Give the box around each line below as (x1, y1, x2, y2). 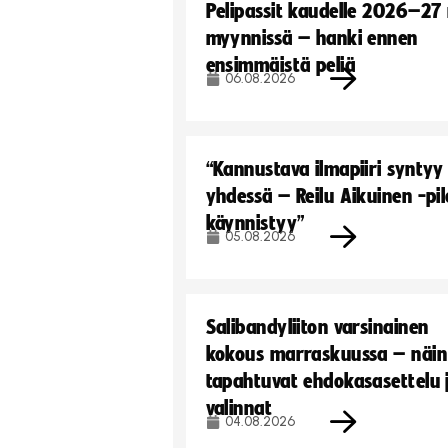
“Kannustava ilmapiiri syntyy (205, 158, 444, 180)
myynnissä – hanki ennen (205, 27, 418, 49)
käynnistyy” (205, 212, 305, 234)
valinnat (205, 397, 273, 419)
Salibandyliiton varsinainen (205, 316, 429, 338)
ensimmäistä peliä (205, 54, 356, 76)
